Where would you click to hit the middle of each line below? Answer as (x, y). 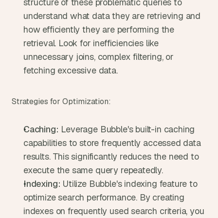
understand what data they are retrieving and (112, 16)
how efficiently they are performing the (99, 29)
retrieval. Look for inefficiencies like (91, 43)
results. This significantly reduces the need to (111, 156)
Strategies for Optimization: (61, 101)
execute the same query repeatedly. (93, 170)
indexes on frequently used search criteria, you (114, 211)
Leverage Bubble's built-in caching (127, 129)
